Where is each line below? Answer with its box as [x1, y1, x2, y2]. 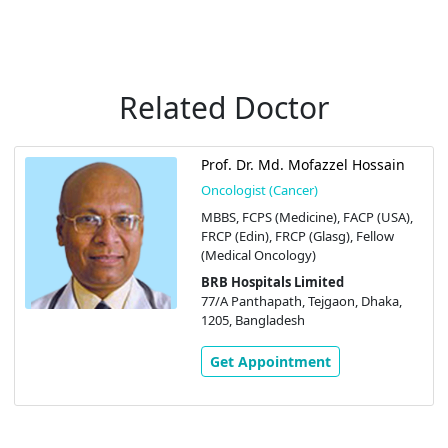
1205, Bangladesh [200, 311, 305, 330]
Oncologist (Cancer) [200, 181, 318, 200]
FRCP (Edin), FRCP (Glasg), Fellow [200, 227, 394, 246]
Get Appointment [209, 352, 331, 372]
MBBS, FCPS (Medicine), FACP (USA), [200, 208, 413, 227]
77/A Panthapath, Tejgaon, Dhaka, [200, 292, 402, 311]
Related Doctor [119, 87, 329, 129]
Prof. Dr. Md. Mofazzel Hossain [200, 155, 405, 175]
